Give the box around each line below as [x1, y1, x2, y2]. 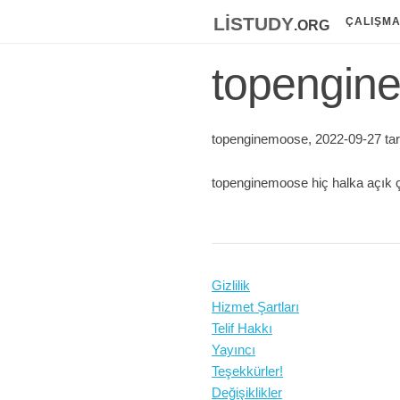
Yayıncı [212, 342, 255, 357]
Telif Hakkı [212, 321, 272, 336]
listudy [213, 6, 294, 36]
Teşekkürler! [212, 363, 283, 379]
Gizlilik [212, 278, 250, 293]
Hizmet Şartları [212, 299, 299, 314]
